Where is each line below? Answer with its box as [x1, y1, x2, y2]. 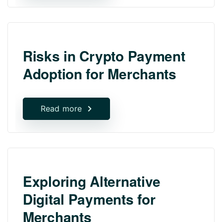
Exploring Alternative [23, 170, 161, 191]
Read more [41, 103, 82, 113]
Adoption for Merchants [23, 63, 176, 84]
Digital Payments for [23, 188, 156, 209]
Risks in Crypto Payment [23, 45, 185, 66]
